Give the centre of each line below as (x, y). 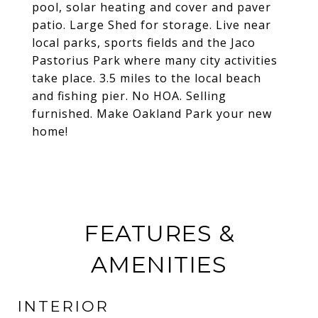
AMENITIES (159, 264)
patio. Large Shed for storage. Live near (152, 25)
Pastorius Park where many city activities (155, 60)
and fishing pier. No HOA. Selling (129, 96)
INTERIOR (64, 306)
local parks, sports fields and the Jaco (144, 43)
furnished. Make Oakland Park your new (152, 114)
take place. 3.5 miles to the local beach (147, 78)
